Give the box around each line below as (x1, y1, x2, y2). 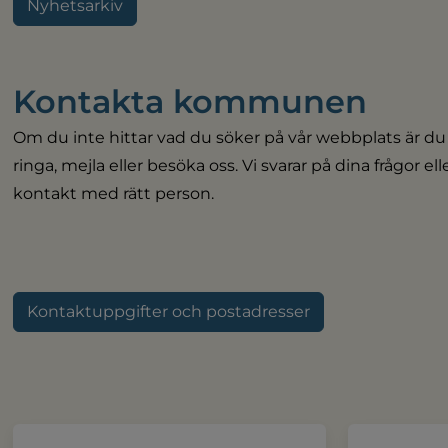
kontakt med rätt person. (13, 183, 215, 203)
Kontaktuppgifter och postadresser (27, 301, 311, 321)
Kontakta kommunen (13, 81, 368, 121)
